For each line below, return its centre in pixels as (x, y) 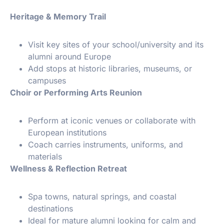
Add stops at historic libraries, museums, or (110, 69)
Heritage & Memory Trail (57, 17)
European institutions (67, 133)
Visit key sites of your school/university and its (116, 45)
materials (45, 157)
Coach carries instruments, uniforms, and (105, 145)
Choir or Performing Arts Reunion (75, 93)
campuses (47, 81)
